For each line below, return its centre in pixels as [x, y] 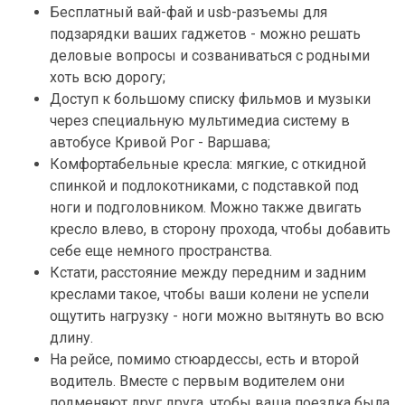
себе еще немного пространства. [161, 251]
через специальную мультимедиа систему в [200, 121]
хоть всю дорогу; [108, 77]
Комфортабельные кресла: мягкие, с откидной [208, 164]
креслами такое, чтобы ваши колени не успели [209, 294]
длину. [71, 338]
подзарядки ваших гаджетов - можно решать [205, 34]
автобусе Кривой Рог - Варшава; [160, 142]
